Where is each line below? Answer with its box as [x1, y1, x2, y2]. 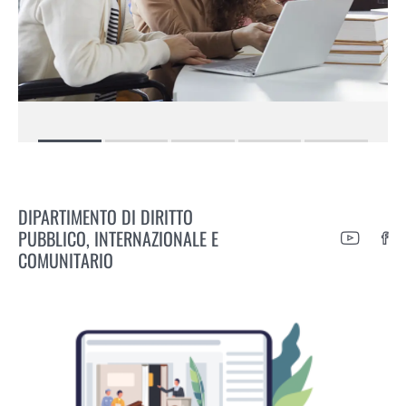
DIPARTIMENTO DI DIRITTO [18, 203, 193, 231]
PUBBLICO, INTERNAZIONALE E [18, 225, 218, 253]
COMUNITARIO [18, 246, 113, 275]
